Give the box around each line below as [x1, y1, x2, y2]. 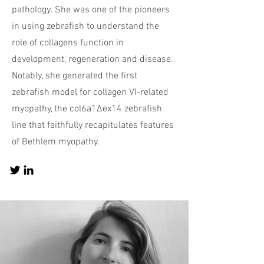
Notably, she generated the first [12, 70, 137, 82]
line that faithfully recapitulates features [12, 120, 174, 131]
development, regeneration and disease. [12, 54, 173, 65]
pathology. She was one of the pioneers [12, 4, 170, 16]
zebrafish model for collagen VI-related [12, 87, 169, 98]
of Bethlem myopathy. [12, 136, 100, 148]
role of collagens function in [12, 37, 124, 49]
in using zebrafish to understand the [12, 21, 159, 32]
